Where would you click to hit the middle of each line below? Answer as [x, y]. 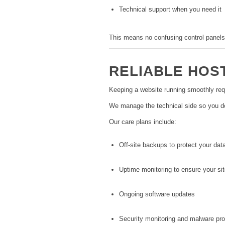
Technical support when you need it [170, 10]
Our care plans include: [143, 122]
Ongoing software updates [157, 194]
